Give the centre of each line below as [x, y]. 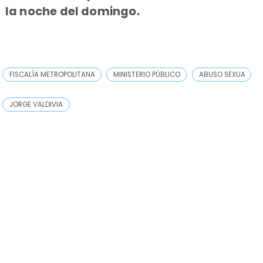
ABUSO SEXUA [222, 74]
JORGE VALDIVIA [36, 104]
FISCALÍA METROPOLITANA [53, 74]
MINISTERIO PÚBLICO [147, 74]
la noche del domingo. [72, 12]
